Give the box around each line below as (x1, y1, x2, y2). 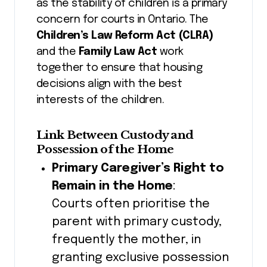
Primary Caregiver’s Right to (51, 162, 224, 175)
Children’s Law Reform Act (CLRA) (36, 30, 213, 41)
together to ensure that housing (36, 62, 203, 73)
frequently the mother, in (51, 234, 201, 246)
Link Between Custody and (36, 127, 194, 142)
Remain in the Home (51, 180, 173, 193)
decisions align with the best (36, 78, 182, 89)
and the (36, 46, 79, 57)
